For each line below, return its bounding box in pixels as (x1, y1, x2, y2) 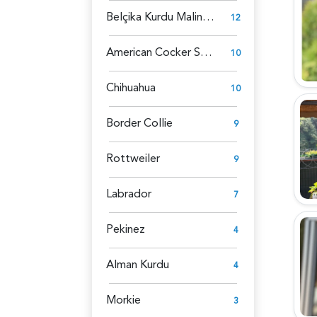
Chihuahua (106, 79, 156, 96)
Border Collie (106, 115, 173, 131)
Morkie (106, 292, 141, 308)
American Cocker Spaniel (200, 44, 212, 60)
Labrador (106, 185, 151, 202)
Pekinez (106, 221, 145, 237)
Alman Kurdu (106, 256, 169, 272)
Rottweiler (106, 150, 160, 166)
